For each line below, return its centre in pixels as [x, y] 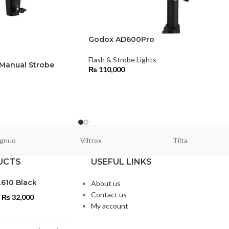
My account [109, 206]
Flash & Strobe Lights [122, 60]
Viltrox [91, 141]
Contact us [109, 195]
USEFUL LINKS [121, 162]
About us [106, 184]
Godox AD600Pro [121, 40]
